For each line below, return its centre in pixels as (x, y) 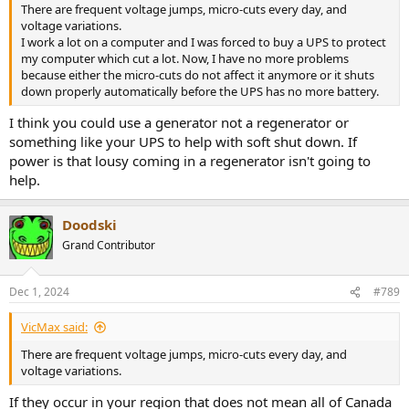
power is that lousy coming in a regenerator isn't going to (190, 160)
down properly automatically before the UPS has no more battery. (200, 92)
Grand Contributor (109, 245)
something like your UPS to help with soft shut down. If (183, 141)
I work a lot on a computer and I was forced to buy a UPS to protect (204, 42)
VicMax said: (54, 327)
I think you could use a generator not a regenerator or (179, 122)
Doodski (89, 224)
